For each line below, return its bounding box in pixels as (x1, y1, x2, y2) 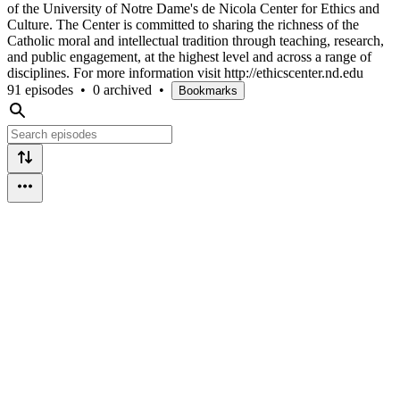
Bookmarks (179, 83, 237, 97)
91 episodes (7, 81, 73, 97)
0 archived (93, 81, 152, 97)
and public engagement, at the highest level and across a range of (7, 48, 371, 64)
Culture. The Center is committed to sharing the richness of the (7, 16, 359, 32)
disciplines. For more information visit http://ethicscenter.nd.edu (7, 64, 363, 80)
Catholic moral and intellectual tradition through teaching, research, (7, 32, 384, 48)
